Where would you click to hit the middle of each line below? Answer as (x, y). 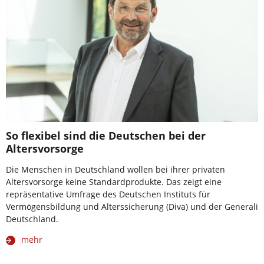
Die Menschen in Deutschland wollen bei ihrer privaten (115, 170)
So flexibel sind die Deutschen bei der (106, 136)
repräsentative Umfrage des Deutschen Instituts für (108, 194)
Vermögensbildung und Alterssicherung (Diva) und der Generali (132, 207)
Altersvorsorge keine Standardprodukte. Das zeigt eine (114, 182)
